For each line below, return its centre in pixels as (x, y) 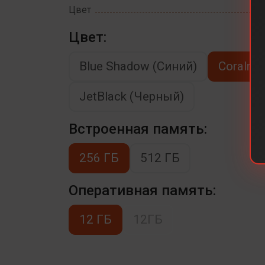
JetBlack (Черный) (132, 96)
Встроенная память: (138, 129)
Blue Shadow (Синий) (138, 66)
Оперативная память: (143, 190)
